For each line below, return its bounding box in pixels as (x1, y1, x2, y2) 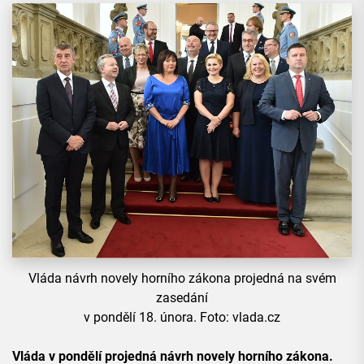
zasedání (156, 289, 208, 305)
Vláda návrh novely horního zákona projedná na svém (28, 270, 336, 286)
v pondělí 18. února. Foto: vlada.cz (84, 309, 280, 325)
